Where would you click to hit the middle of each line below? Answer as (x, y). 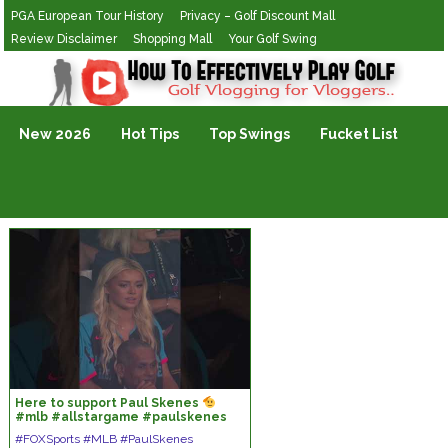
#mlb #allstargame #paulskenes (120, 417)
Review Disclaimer (64, 39)
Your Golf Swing (273, 39)
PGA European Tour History (88, 16)
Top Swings (250, 134)
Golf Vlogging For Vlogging (96, 64)
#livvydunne (54, 431)
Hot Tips (150, 134)
